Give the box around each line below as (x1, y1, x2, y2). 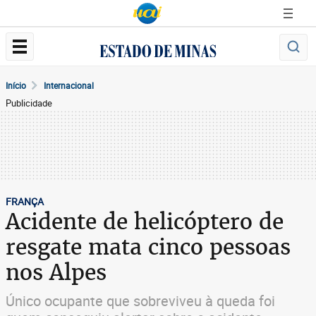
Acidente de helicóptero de (6, 207, 284, 236)
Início (6, 80, 26, 91)
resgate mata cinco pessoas (6, 233, 291, 261)
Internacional (44, 80, 94, 91)
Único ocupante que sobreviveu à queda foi (6, 291, 275, 310)
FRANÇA (6, 195, 44, 208)
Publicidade (6, 97, 52, 109)
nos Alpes (6, 258, 107, 286)
